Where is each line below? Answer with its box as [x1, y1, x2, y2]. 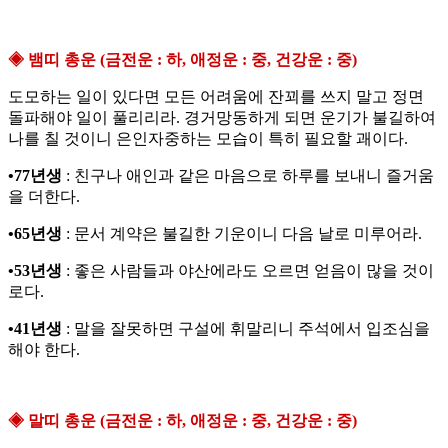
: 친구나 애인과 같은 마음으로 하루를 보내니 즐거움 [62, 167, 434, 185]
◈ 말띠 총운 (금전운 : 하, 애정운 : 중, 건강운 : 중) [8, 412, 357, 430]
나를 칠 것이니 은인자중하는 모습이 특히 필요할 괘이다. [8, 130, 408, 148]
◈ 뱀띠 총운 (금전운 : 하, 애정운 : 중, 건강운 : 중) [8, 51, 357, 69]
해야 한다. [8, 341, 80, 359]
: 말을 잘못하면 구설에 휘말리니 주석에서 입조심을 [62, 320, 430, 338]
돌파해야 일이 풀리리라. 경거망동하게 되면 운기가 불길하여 [8, 109, 436, 127]
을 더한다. [8, 188, 80, 206]
